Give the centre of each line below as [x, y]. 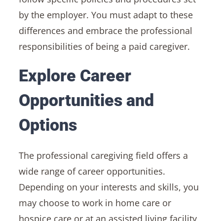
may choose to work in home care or [95, 203]
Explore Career [75, 76]
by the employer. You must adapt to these [106, 15]
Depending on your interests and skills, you [109, 187]
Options [48, 125]
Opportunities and [86, 100]
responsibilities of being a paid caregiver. [104, 47]
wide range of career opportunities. [92, 171]
